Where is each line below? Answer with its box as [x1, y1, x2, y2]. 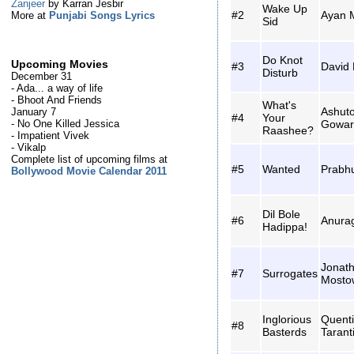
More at [11, 9, 50, 22]
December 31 [11, 70, 73, 82]
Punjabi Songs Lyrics [49, 9, 156, 22]
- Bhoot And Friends [11, 93, 103, 106]
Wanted [262, 162, 301, 175]
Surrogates [262, 266, 318, 280]
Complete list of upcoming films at [11, 153, 168, 165]
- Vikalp [11, 141, 47, 153]
